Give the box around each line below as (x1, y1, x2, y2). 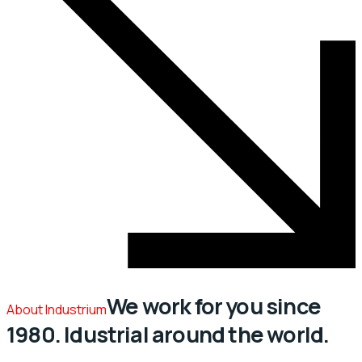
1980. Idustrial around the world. (6, 319, 330, 350)
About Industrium (6, 301, 107, 319)
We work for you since (107, 291, 321, 322)
